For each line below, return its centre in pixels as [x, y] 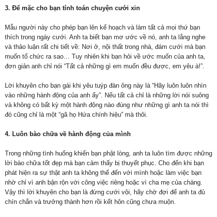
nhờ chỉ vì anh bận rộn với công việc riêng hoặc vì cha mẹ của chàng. [104, 182]
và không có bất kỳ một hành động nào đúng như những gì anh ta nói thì [107, 105]
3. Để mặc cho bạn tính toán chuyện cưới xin [72, 8]
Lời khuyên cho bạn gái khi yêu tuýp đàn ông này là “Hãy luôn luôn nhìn [106, 85]
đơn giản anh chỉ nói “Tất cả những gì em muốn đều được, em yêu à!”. [105, 66]
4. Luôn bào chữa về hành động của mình [68, 134]
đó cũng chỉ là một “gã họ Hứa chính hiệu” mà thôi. [76, 114]
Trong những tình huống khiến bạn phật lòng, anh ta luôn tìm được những [108, 153]
